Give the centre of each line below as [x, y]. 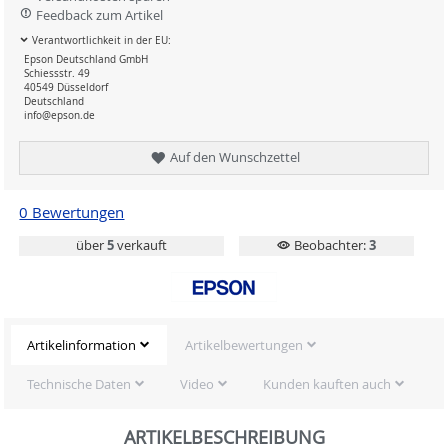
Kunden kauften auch [326, 383]
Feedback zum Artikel [98, 14]
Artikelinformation [81, 344]
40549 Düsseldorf [66, 88]
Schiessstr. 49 [57, 74]
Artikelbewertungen [243, 344]
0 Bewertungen [72, 212]
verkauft [141, 245]
